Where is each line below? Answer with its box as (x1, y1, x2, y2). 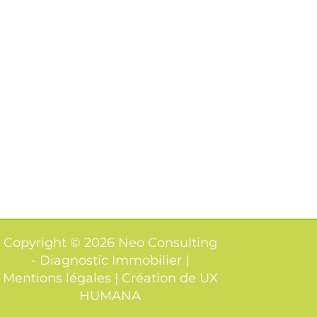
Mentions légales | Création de (2, 270, 200, 286)
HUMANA (79, 288, 141, 304)
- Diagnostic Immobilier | (31, 253, 189, 268)
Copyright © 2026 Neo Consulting (3, 235, 217, 250)
